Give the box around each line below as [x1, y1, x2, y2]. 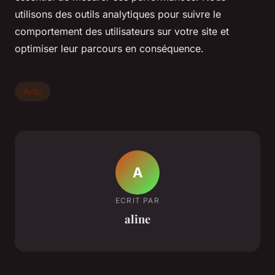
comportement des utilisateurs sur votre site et [15, 25, 229, 38]
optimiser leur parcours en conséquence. [15, 42, 204, 55]
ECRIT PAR [115, 195, 160, 205]
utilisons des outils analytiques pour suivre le [15, 8, 221, 21]
